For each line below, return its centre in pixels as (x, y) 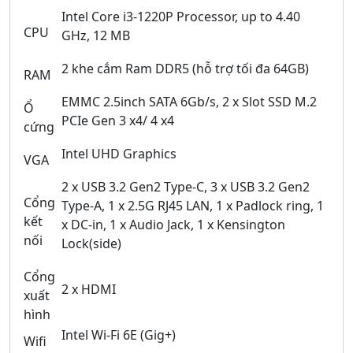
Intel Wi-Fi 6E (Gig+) (119, 335)
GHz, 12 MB (96, 36)
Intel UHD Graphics (119, 154)
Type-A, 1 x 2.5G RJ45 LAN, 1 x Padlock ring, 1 (193, 206)
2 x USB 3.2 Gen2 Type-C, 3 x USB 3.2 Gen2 (186, 187)
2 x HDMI (89, 290)
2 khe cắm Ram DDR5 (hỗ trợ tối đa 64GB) (185, 69)
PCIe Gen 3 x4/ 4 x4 (118, 121)
